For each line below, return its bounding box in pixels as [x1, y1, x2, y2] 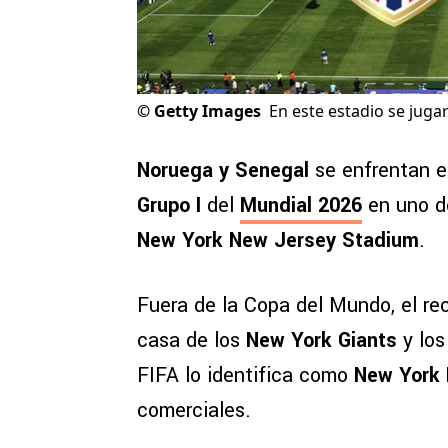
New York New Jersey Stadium [137, 226, 419, 256]
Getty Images [154, 100, 261, 123]
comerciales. [137, 396, 251, 426]
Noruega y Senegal [137, 156, 309, 186]
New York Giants [246, 326, 397, 356]
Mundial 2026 [240, 191, 362, 221]
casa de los [137, 326, 246, 356]
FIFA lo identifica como [137, 361, 354, 391]
